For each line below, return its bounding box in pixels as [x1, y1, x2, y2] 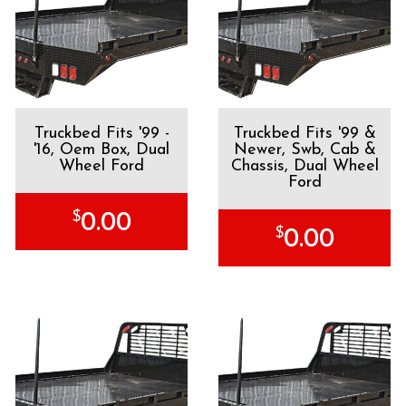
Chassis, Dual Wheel [230, 158, 379, 175]
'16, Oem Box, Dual [34, 141, 169, 159]
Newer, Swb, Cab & [233, 141, 376, 159]
